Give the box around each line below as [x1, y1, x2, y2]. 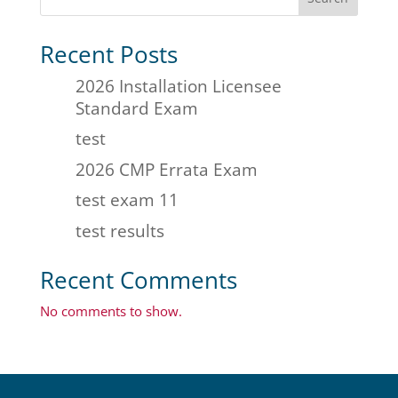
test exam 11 [75, 187, 179, 212]
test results [75, 218, 164, 243]
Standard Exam [75, 95, 198, 120]
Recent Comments [39, 263, 237, 296]
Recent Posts [39, 37, 178, 70]
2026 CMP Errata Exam [75, 156, 258, 181]
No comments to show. [39, 301, 182, 320]
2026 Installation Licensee [75, 73, 282, 98]
